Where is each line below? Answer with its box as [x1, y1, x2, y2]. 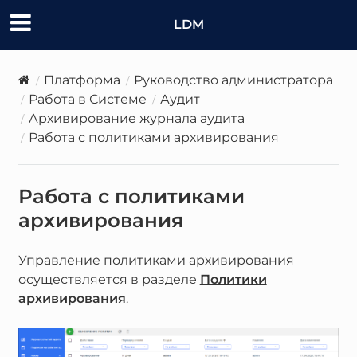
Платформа [43, 72, 120, 88]
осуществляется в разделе [18, 271, 200, 287]
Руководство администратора [133, 72, 333, 88]
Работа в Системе [28, 91, 147, 107]
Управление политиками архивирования [18, 252, 294, 268]
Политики [199, 271, 267, 287]
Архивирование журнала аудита [28, 110, 245, 126]
